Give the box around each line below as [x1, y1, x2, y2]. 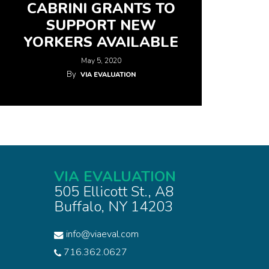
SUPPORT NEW [46, 16, 156, 35]
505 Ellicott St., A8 [54, 182, 174, 201]
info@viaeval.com [66, 228, 139, 241]
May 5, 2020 [80, 56, 121, 65]
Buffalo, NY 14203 [54, 197, 173, 216]
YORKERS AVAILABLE [23, 32, 178, 52]
